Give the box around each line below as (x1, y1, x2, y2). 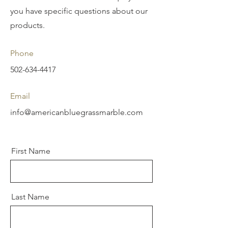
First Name (11, 146, 50, 156)
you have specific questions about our (10, 6, 148, 16)
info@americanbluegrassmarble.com (10, 107, 143, 117)
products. (10, 20, 47, 30)
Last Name (11, 192, 49, 202)
